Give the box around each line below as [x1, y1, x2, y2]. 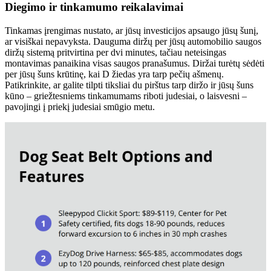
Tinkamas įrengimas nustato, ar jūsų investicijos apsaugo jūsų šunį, [5, 25, 258, 36]
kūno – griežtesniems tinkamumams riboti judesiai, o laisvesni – [5, 90, 247, 101]
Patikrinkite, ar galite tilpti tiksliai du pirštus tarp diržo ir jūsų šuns [5, 79, 253, 90]
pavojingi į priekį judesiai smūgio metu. [5, 101, 155, 112]
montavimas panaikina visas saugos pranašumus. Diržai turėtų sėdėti [5, 57, 264, 68]
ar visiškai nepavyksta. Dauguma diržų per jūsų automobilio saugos [5, 36, 261, 47]
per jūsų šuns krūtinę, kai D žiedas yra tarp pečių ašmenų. [5, 68, 224, 79]
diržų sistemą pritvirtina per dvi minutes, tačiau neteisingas [5, 47, 226, 57]
